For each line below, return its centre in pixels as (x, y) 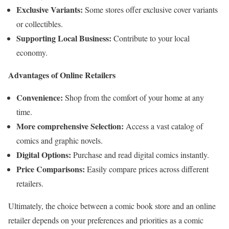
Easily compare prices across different (147, 169)
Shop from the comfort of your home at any (133, 97)
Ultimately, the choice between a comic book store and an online (112, 205)
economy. (32, 52)
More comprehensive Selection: (70, 126)
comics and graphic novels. (60, 140)
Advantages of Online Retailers (62, 75)
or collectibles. (40, 24)
